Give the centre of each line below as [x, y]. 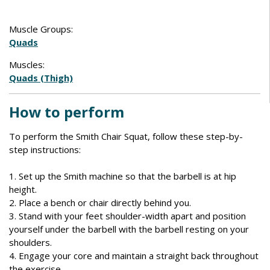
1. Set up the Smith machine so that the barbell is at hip [123, 176]
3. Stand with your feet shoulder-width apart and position [127, 216]
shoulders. [30, 242]
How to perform [67, 112]
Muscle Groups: [41, 29]
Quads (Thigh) [41, 78]
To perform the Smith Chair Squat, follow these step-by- [126, 136]
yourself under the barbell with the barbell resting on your [129, 229]
